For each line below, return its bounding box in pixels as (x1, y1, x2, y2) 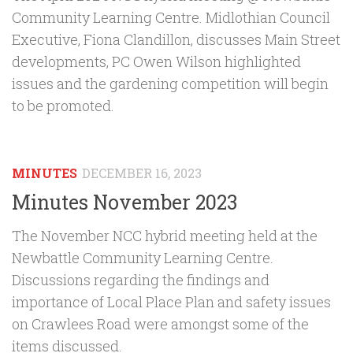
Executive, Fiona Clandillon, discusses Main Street (12, 29, 340, 49)
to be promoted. (12, 95, 114, 115)
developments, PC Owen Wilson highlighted (12, 51, 301, 71)
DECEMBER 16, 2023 (82, 164, 202, 181)
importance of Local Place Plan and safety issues (12, 292, 331, 311)
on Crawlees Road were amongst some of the (12, 314, 309, 333)
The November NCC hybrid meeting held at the (12, 225, 318, 245)
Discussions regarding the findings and (12, 269, 269, 289)
